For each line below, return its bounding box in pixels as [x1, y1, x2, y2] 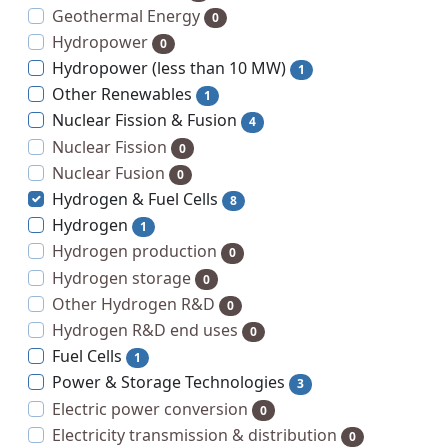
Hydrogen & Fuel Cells [52, 188, 218, 210]
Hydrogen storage [52, 266, 191, 289]
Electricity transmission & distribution [52, 423, 337, 446]
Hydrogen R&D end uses [52, 318, 238, 341]
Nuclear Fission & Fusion [52, 109, 237, 132]
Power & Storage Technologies [52, 371, 285, 394]
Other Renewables [52, 83, 192, 106]
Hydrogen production [52, 240, 217, 263]
